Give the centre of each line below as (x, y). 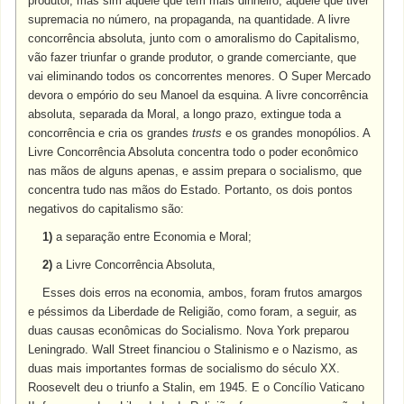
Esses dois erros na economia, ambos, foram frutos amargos (196, 293)
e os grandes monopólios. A (296, 133)
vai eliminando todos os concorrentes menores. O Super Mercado (200, 76)
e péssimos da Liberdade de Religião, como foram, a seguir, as (193, 312)
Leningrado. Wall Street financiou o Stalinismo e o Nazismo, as (193, 349)
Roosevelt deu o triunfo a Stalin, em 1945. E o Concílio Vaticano (197, 387)
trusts (207, 133)
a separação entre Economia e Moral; (152, 237)
